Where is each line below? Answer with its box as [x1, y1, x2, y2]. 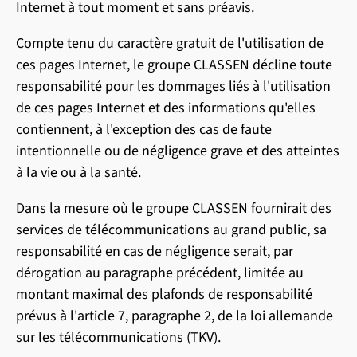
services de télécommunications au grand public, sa [16, 220, 327, 240]
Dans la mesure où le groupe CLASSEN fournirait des [16, 198, 331, 218]
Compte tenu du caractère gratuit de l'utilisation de [16, 33, 324, 53]
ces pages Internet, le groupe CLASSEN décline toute [16, 55, 332, 75]
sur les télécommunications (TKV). [16, 328, 221, 347]
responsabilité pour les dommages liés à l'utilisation [16, 76, 331, 96]
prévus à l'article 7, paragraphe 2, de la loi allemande [16, 306, 333, 326]
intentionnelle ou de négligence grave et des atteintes [16, 141, 339, 161]
